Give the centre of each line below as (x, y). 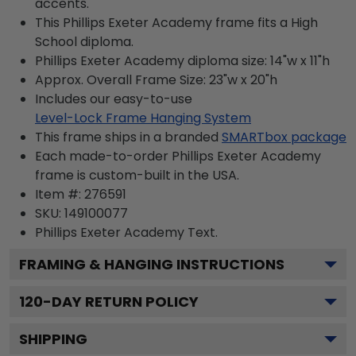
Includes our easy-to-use (114, 99)
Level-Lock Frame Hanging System (143, 118)
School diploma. (84, 41)
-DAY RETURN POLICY (121, 301)
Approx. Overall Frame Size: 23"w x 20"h (156, 79)
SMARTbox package (284, 137)
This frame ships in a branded (127, 137)
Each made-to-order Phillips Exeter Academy (178, 156)
